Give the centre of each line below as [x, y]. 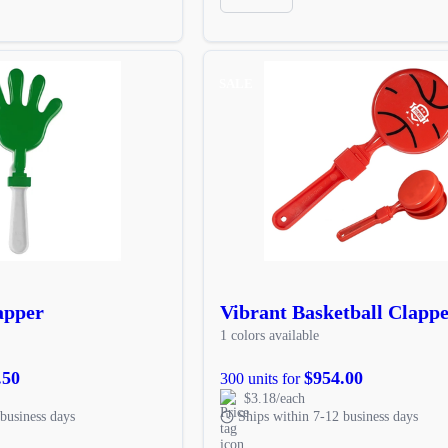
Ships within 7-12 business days [327, 416]
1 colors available [269, 335]
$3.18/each [274, 398]
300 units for [261, 378]
